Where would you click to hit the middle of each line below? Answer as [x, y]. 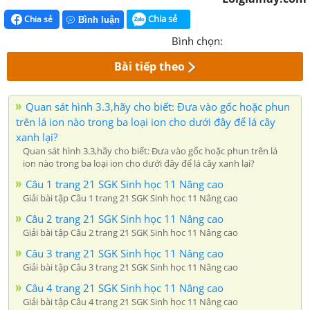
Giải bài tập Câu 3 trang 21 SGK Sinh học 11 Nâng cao [130, 267]
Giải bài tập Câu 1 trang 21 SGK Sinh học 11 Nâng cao [130, 198]
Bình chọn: [197, 41]
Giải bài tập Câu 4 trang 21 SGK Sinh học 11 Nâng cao [130, 302]
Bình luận [99, 20]
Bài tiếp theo [150, 67]
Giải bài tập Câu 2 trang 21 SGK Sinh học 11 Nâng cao [130, 233]
